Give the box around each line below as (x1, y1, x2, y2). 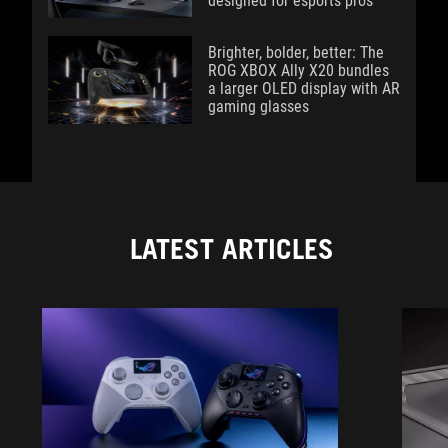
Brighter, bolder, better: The (208, 42, 384, 62)
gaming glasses (208, 96, 309, 116)
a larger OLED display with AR (208, 78, 400, 98)
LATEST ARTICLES (130, 231, 334, 266)
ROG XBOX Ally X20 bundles (208, 60, 389, 80)
